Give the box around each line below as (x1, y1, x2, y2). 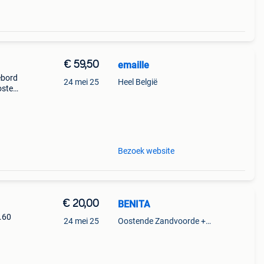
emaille (117, 60, 149, 71)
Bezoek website (117, 146, 174, 156)
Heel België (117, 77, 157, 87)
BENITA (117, 199, 150, 210)
